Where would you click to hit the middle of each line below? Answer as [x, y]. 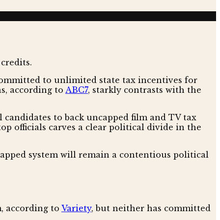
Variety [76, 208]
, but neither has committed [151, 208]
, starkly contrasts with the [145, 90]
